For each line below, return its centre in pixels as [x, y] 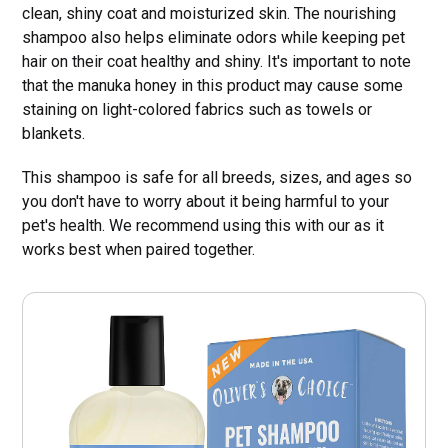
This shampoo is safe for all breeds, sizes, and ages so [217, 178]
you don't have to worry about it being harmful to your [206, 202]
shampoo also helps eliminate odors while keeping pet [214, 38]
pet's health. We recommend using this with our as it [203, 226]
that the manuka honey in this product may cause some [213, 86]
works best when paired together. [139, 250]
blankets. [54, 134]
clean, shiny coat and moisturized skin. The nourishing [209, 14]
